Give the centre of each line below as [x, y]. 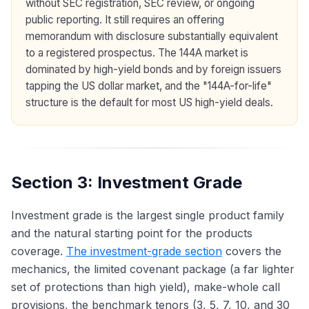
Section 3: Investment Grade [127, 183]
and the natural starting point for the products [132, 233]
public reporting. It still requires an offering [125, 20]
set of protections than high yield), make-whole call [146, 287]
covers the [252, 251]
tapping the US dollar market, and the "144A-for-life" [149, 86]
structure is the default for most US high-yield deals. [149, 103]
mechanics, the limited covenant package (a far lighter [153, 269]
